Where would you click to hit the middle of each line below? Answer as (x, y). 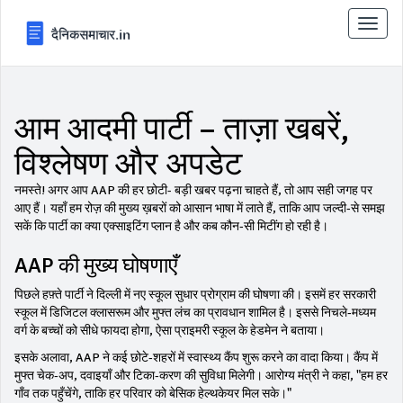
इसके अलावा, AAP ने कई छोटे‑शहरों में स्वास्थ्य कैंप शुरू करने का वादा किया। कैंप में (196, 358)
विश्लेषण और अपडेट (128, 164)
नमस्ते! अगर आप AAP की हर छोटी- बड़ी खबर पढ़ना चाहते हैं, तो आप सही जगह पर (193, 190)
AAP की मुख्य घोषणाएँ (96, 265)
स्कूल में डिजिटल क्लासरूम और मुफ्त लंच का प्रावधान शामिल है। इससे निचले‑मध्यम (195, 313)
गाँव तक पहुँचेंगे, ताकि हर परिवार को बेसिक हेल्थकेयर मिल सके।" (153, 394)
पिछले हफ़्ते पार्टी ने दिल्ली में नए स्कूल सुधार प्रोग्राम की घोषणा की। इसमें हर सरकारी (195, 295)
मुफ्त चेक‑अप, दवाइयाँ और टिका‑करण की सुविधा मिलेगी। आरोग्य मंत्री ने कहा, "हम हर (201, 376)
